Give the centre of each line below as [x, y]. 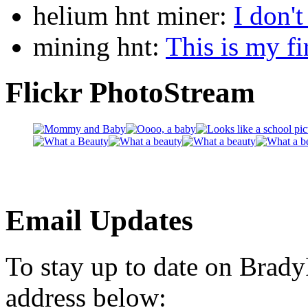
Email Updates [99, 221]
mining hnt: [99, 47]
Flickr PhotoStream [130, 93]
